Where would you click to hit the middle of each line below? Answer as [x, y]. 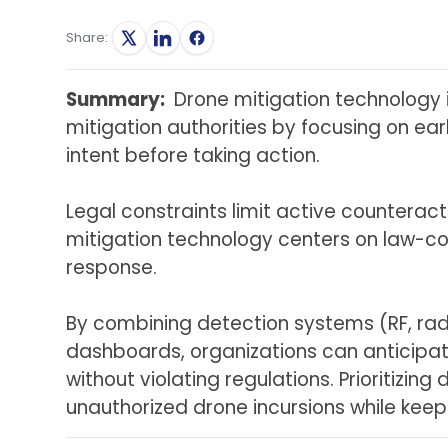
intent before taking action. [193, 155]
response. [111, 267]
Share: [87, 38]
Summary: [117, 99]
